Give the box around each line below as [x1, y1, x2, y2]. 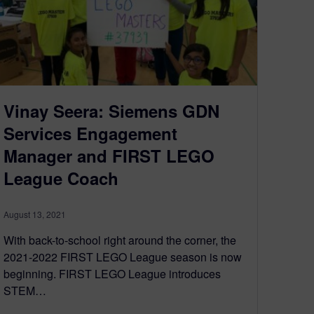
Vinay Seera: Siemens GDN [4, 99, 219, 123]
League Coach [4, 166, 118, 190]
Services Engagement [4, 121, 177, 145]
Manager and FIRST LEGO [4, 144, 214, 168]
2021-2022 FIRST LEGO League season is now [4, 249, 242, 265]
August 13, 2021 [4, 208, 66, 220]
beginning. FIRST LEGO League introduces [4, 266, 221, 282]
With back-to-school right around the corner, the [4, 232, 236, 248]
